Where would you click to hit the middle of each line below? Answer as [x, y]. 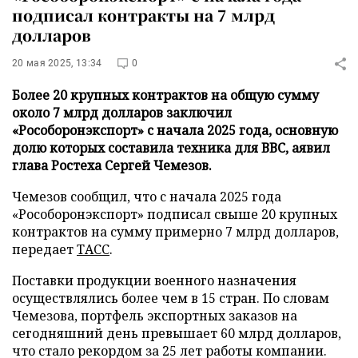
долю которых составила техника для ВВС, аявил [171, 148]
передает [44, 249]
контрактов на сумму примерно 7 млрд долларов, [175, 232]
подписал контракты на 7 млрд [143, 15]
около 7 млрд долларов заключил [122, 113]
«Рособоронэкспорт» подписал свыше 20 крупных [175, 214]
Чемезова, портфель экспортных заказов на [155, 316]
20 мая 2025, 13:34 [57, 63]
